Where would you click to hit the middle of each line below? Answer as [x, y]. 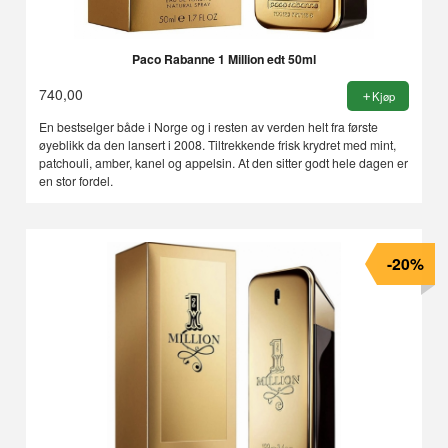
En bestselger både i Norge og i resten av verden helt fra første [209, 126]
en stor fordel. [76, 180]
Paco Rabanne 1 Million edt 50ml [224, 58]
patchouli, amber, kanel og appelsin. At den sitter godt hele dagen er [224, 162]
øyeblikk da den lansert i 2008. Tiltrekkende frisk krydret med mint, [218, 144]
